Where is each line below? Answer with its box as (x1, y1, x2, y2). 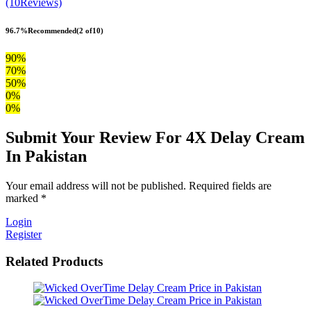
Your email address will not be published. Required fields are (6, 179, 271, 192)
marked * (6, 192, 47, 204)
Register (6, 228, 42, 240)
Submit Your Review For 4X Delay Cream (6, 128, 305, 147)
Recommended (28, 26, 76, 35)
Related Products (6, 253, 103, 269)
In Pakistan (6, 147, 87, 166)
